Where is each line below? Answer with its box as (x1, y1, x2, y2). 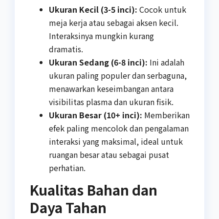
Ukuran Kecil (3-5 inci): (49, 3, 137, 16)
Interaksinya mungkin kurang (49, 30, 154, 42)
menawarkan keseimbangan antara (49, 83, 174, 95)
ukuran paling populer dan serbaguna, (49, 69, 187, 82)
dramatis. (49, 43, 83, 55)
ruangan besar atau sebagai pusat (49, 149, 169, 161)
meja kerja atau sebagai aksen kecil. (49, 17, 178, 29)
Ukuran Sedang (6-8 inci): (49, 56, 148, 68)
